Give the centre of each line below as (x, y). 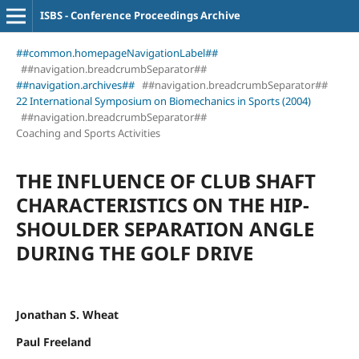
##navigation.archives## (75, 85)
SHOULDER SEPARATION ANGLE (165, 228)
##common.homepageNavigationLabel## (117, 52)
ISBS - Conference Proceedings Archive (140, 15)
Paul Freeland (53, 341)
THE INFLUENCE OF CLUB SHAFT (165, 180)
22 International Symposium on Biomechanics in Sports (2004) (163, 101)
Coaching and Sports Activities (88, 133)
